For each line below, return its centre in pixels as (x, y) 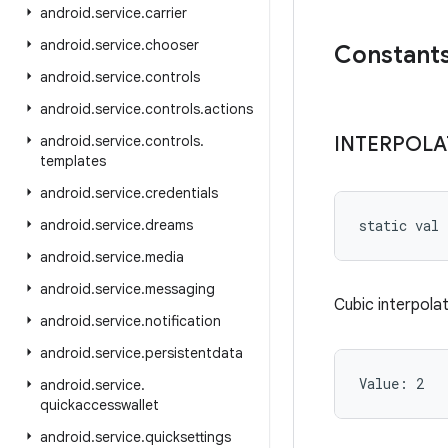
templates (73, 161)
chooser (172, 45)
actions (228, 109)
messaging (180, 289)
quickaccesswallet (99, 405)
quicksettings (188, 437)
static (383, 225)
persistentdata (194, 353)
